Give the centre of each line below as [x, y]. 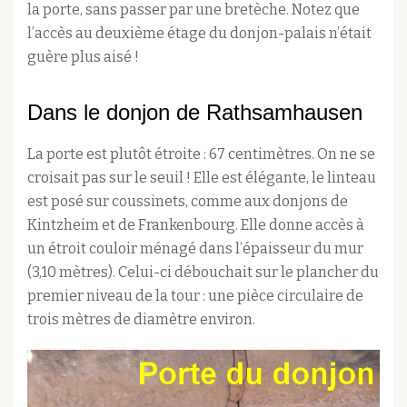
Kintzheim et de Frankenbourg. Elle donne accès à [196, 224]
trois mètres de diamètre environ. [141, 319]
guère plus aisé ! [83, 56]
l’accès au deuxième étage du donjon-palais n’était [199, 33]
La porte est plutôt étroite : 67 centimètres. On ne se [201, 154]
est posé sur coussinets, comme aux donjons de [188, 201]
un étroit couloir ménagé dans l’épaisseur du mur [195, 248]
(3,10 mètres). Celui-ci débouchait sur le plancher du [203, 272]
